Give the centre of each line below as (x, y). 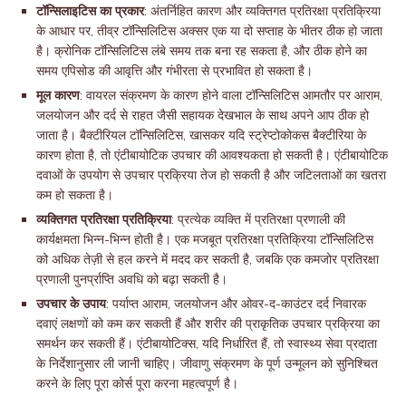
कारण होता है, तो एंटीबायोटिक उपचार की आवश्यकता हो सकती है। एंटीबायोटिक (212, 155)
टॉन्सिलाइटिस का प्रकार (90, 11)
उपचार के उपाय (71, 304)
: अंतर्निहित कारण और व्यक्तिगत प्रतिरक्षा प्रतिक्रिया (262, 11)
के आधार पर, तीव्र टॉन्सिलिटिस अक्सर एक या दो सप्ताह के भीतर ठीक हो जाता (209, 31)
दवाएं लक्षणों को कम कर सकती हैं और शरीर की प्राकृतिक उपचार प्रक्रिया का (208, 324)
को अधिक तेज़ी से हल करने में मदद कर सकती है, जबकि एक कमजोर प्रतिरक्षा (208, 260)
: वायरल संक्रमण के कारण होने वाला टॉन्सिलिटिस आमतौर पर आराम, (231, 96)
